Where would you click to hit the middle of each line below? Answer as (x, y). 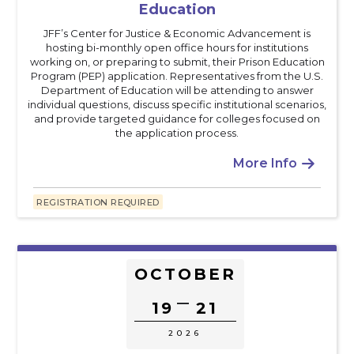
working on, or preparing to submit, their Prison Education (177, 61)
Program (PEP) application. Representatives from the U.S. (177, 75)
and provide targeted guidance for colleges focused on (177, 118)
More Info (265, 163)
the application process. (177, 132)
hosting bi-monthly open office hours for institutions (177, 47)
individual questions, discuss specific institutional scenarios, (177, 104)
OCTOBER (185, 274)
